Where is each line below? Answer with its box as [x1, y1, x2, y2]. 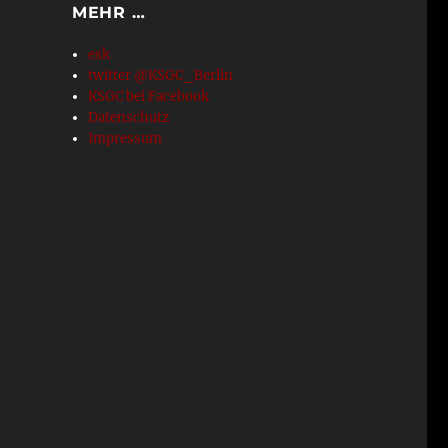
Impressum [88, 130, 163, 147]
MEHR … [71, 3, 146, 22]
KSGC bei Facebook [88, 88, 210, 105]
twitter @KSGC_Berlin [88, 67, 234, 84]
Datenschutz [88, 109, 170, 126]
